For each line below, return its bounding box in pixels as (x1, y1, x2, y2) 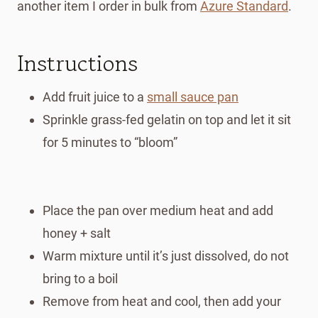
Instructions (17, 46, 138, 79)
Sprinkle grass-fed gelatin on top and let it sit (43, 111, 291, 127)
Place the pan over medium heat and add (43, 202, 273, 218)
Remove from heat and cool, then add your (43, 293, 281, 309)
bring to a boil (43, 270, 118, 286)
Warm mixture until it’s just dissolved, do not (43, 248, 289, 263)
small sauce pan (147, 89, 238, 104)
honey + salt (43, 225, 111, 241)
